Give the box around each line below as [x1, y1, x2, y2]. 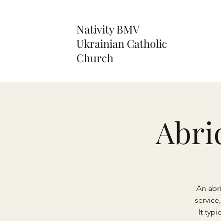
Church [76, 50, 113, 65]
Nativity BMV [76, 22, 139, 37]
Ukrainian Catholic [76, 36, 167, 51]
